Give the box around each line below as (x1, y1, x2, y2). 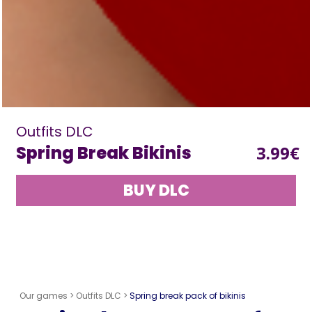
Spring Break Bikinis (16, 141, 192, 164)
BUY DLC (123, 180, 189, 201)
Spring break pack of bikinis (130, 290, 247, 302)
